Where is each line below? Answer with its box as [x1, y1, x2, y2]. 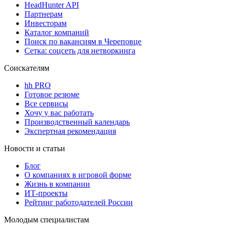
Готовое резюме [24, 90, 79, 99]
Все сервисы [24, 99, 68, 108]
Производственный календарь [24, 118, 130, 127]
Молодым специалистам [4, 215, 89, 224]
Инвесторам [24, 19, 67, 28]
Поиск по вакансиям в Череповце [24, 37, 141, 46]
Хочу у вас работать [24, 108, 94, 118]
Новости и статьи [4, 144, 65, 153]
